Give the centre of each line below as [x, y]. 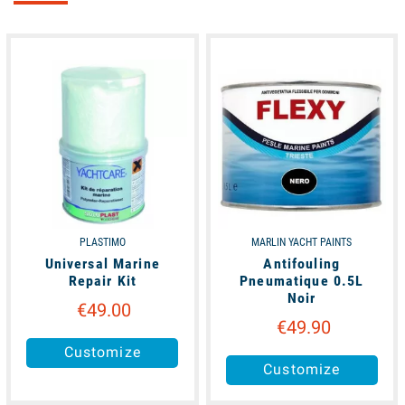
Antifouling [302, 263]
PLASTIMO [102, 242]
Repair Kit [102, 280]
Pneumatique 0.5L [302, 280]
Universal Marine [102, 263]
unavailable [251, 56]
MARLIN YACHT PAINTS [302, 242]
